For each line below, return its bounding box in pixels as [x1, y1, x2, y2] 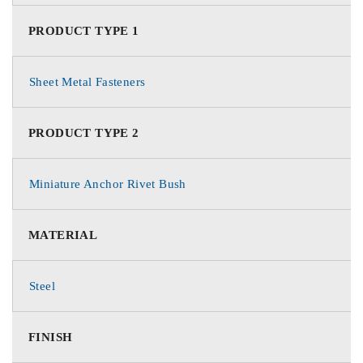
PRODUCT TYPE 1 [28, 23, 139, 37]
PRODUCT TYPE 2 [28, 126, 139, 139]
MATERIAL [28, 228, 98, 241]
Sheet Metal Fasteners [29, 75, 146, 88]
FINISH [28, 330, 73, 344]
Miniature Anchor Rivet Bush [29, 177, 186, 190]
